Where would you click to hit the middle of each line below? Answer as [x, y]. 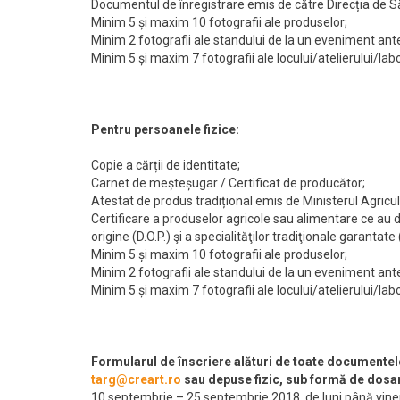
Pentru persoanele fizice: [165, 129]
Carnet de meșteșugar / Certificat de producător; [228, 183]
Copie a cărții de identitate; [166, 165]
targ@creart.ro [136, 379]
